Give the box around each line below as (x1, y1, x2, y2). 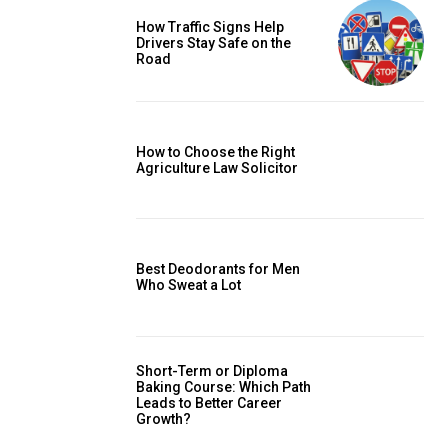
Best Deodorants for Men (136, 261, 300, 278)
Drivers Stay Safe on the (136, 34, 291, 51)
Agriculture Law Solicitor (136, 159, 298, 176)
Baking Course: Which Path (136, 378, 311, 395)
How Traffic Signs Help (136, 18, 284, 35)
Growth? (136, 410, 191, 427)
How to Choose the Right (136, 143, 295, 160)
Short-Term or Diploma (136, 362, 288, 379)
